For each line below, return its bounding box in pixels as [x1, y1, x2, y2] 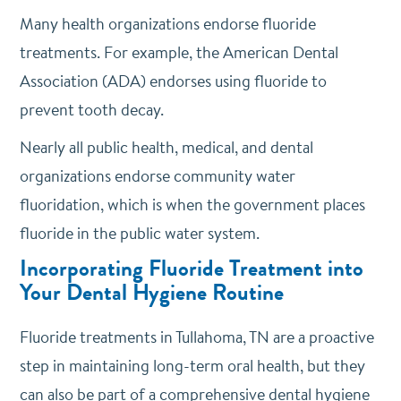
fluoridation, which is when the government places [19, 193, 365, 216]
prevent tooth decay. [19, 98, 164, 121]
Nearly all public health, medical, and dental [19, 136, 313, 158]
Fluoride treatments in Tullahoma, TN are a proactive [19, 326, 374, 348]
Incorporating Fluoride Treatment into [19, 252, 363, 285]
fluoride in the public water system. [19, 222, 260, 244]
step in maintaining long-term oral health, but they [19, 354, 365, 377]
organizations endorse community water [19, 165, 295, 187]
